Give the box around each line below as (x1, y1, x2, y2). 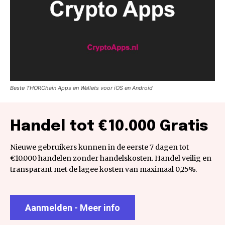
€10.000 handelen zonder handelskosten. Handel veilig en (10, 153, 211, 163)
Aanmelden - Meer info (25, 202, 120, 213)
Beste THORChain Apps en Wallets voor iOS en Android (10, 84, 153, 91)
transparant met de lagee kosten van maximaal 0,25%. (10, 164, 197, 174)
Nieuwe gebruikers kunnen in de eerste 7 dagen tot (10, 142, 189, 152)
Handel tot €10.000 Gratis (10, 118, 208, 134)
